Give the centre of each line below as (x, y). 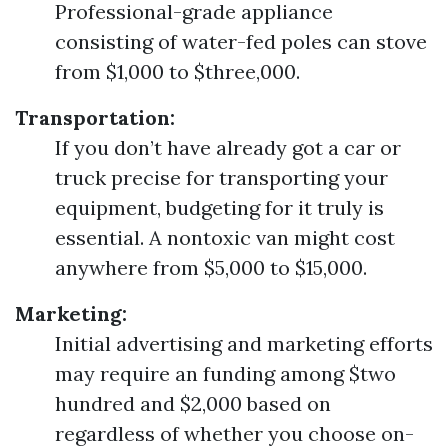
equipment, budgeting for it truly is (219, 207)
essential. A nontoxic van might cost (225, 237)
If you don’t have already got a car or (228, 147)
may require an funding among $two (225, 373)
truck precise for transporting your (221, 177)
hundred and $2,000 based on (193, 403)
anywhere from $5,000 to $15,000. (211, 267)
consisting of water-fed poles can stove (241, 41)
